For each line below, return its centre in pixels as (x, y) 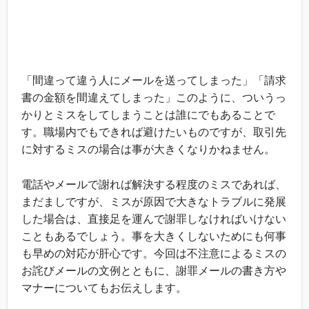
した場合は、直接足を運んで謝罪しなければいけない (154, 219)
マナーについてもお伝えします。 (104, 288)
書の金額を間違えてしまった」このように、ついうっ (154, 98)
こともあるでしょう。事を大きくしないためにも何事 (154, 236)
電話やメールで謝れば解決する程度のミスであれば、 (154, 185)
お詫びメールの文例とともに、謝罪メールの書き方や (154, 271)
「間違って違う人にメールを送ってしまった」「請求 (154, 81)
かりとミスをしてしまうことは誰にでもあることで (148, 115)
